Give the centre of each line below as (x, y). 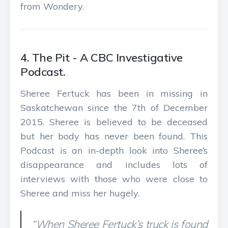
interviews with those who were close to (114, 179)
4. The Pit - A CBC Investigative (102, 58)
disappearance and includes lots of (114, 165)
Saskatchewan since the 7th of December (114, 108)
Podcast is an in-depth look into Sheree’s (114, 150)
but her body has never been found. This (114, 136)
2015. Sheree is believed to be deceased (114, 122)
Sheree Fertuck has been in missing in (114, 93)
